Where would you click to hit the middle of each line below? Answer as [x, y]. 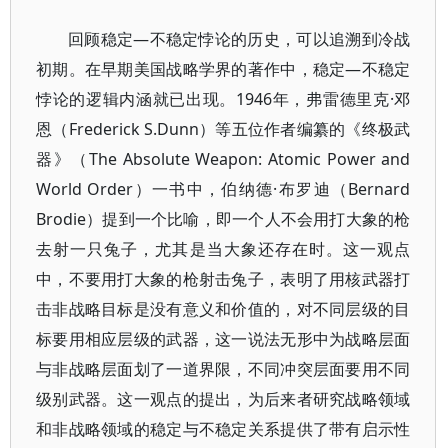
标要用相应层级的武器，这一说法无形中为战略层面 [223, 339]
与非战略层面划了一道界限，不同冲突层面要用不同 [223, 369]
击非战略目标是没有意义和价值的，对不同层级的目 [223, 309]
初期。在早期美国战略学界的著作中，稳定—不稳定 [223, 69]
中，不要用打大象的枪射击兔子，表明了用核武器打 [223, 279]
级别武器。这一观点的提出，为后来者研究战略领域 [223, 399]
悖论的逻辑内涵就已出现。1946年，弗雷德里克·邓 [223, 99]
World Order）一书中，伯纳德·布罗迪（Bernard [223, 189]
